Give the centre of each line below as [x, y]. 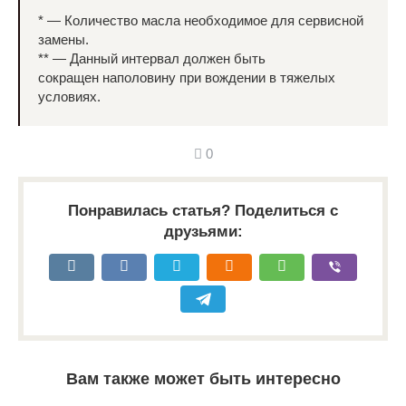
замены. [63, 39]
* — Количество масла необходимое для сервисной [201, 20]
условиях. [69, 97]
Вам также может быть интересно [203, 379]
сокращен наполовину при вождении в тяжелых [187, 77]
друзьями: [203, 232]
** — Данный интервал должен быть [152, 58]
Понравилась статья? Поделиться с [203, 211]
